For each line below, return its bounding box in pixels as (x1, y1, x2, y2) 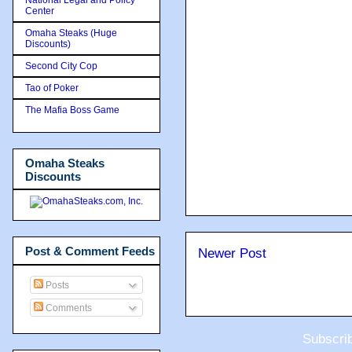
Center (25, 5, 54, 16)
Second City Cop (25, 60, 97, 71)
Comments (43, 302, 92, 313)
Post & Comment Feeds (25, 244, 155, 258)
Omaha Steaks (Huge (25, 27, 117, 38)
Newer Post (198, 246, 266, 261)
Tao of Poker (25, 82, 79, 93)
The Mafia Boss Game (25, 104, 119, 115)
